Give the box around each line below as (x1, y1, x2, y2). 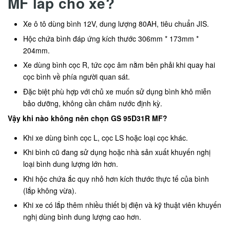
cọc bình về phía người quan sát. (23, 71, 130, 82)
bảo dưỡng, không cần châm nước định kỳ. (23, 98, 162, 109)
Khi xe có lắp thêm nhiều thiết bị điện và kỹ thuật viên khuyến (23, 200, 221, 210)
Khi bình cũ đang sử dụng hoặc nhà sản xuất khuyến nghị (23, 147, 210, 158)
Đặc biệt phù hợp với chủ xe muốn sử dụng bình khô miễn (23, 86, 211, 97)
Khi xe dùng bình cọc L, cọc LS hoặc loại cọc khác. (23, 132, 188, 143)
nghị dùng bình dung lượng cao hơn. (23, 212, 141, 222)
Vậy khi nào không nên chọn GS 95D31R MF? (8, 112, 167, 123)
